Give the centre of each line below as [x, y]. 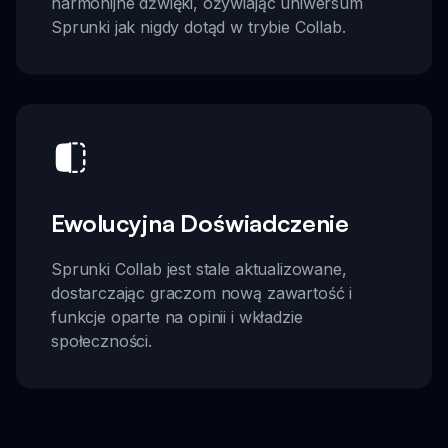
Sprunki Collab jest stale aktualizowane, [199, 269]
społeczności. [101, 341]
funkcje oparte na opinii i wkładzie [177, 317]
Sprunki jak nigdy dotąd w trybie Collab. [198, 26]
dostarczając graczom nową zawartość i [202, 293]
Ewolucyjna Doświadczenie [200, 223]
